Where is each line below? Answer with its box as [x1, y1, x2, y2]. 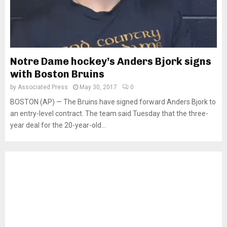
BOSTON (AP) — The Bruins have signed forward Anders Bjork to [10, 98, 216, 106]
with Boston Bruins [10, 68, 104, 80]
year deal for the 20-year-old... [10, 121, 106, 129]
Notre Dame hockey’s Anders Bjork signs [10, 55, 211, 67]
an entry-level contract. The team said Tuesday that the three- [10, 109, 208, 118]
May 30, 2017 [80, 84, 117, 91]
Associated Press [18, 84, 68, 91]
